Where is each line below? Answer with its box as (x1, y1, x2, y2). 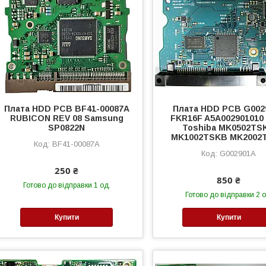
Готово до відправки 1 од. (23, 180, 110, 189)
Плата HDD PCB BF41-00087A (4, 103, 129, 113)
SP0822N (48, 122, 85, 132)
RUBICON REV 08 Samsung (9, 113, 123, 123)
